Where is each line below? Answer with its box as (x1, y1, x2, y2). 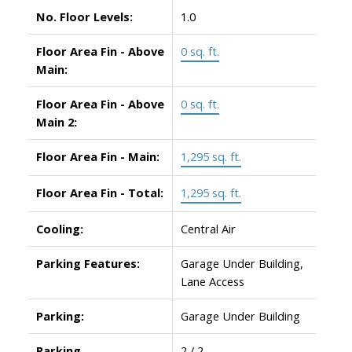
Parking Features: (35, 255, 140, 271)
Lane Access (180, 273, 244, 289)
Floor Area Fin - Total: (35, 184, 163, 200)
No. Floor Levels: (35, 8, 133, 24)
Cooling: (35, 220, 83, 236)
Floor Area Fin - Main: (35, 148, 159, 164)
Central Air (180, 220, 236, 236)
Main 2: (35, 113, 77, 130)
